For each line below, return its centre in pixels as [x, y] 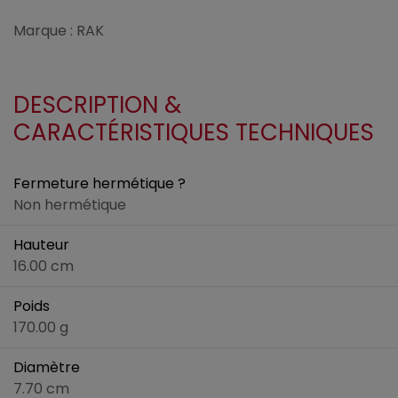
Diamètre [47, 368]
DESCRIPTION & [97, 105]
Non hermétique [70, 205]
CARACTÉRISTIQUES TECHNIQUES [194, 133]
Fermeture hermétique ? [99, 184]
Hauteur [41, 245]
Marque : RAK [59, 31]
